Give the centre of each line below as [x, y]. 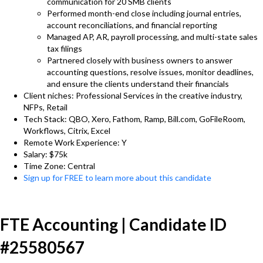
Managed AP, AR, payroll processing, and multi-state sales [152, 37]
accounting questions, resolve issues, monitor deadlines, [150, 72]
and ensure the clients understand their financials [138, 84]
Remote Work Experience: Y [75, 142]
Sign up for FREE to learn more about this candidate [117, 178]
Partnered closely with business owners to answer [140, 60]
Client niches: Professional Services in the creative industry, [133, 95]
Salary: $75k [45, 154]
